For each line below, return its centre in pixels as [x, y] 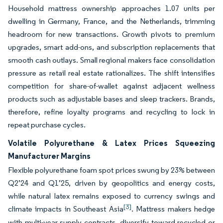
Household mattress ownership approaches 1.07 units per [111, 8]
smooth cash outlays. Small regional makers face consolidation [111, 60]
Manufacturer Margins [49, 156]
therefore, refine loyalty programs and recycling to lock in [111, 112]
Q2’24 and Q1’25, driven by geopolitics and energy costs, [111, 183]
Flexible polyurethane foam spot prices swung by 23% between [111, 170]
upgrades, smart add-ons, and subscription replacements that [111, 47]
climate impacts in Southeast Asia [66, 209]
